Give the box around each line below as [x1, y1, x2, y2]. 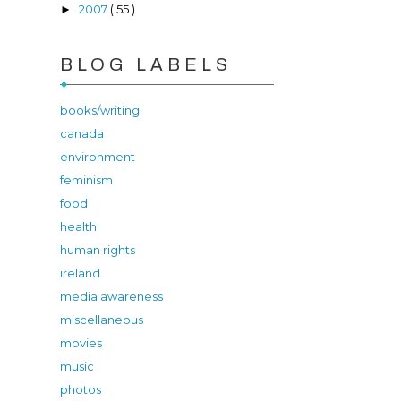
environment [59, 149, 135, 165]
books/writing [59, 103, 140, 118]
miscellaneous [59, 312, 143, 328]
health [59, 219, 97, 235]
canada [59, 126, 104, 141]
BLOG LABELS [59, 55, 232, 75]
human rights [59, 243, 135, 258]
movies [59, 336, 102, 351]
